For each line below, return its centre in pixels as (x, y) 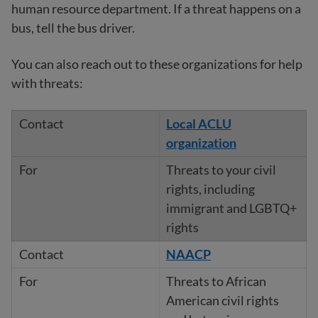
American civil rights (222, 301)
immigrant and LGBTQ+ (231, 208)
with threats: (47, 83)
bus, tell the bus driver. (73, 28)
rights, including (210, 189)
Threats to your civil (221, 170)
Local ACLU (198, 124)
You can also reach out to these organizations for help (157, 64)
